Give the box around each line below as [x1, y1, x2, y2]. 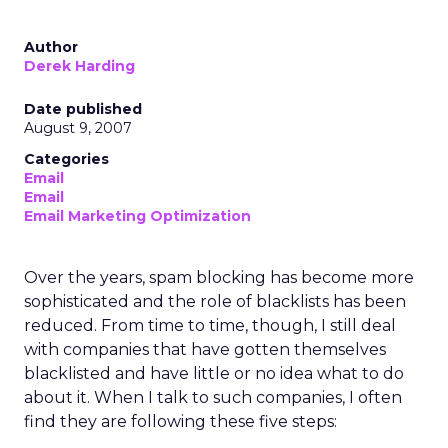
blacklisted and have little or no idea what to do [24, 364, 404, 383]
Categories [24, 150, 109, 168]
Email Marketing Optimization [24, 207, 251, 225]
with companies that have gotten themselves [24, 340, 386, 359]
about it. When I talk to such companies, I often [24, 388, 402, 407]
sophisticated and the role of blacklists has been [24, 292, 406, 311]
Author [24, 38, 78, 56]
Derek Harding [24, 57, 135, 75]
